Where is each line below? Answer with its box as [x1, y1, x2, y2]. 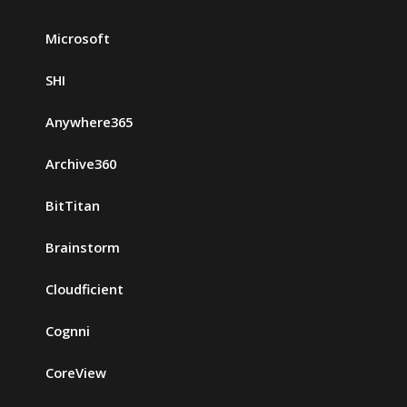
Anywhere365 [45, 113, 133, 132]
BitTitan [45, 196, 100, 215]
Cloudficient [45, 280, 124, 299]
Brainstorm [45, 238, 120, 257]
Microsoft [45, 29, 110, 48]
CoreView [45, 363, 106, 382]
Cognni [45, 322, 90, 341]
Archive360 [45, 154, 116, 174]
